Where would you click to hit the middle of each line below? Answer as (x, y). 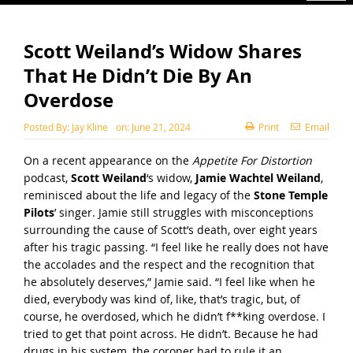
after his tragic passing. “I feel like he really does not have (176, 247)
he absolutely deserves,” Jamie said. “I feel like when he (169, 281)
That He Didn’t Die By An (137, 75)
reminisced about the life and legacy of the (138, 195)
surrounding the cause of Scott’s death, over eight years (170, 229)
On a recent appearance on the (108, 160)
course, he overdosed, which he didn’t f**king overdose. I (174, 316)
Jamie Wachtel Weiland (258, 177)
